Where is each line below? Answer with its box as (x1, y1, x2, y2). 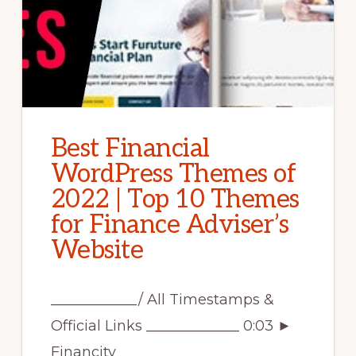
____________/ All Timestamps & (50, 291, 274, 309)
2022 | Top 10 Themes (50, 184, 300, 215)
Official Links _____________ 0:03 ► (50, 317, 292, 335)
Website (50, 235, 144, 266)
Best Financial (50, 133, 210, 164)
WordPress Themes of (50, 159, 296, 190)
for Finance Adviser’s (50, 210, 289, 241)
